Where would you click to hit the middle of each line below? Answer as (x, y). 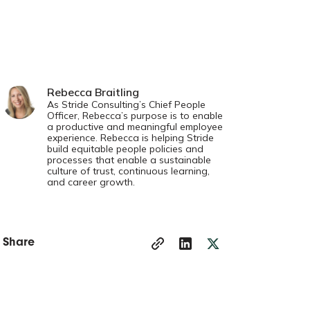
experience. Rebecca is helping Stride (131, 138)
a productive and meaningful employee (135, 127)
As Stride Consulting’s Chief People (127, 105)
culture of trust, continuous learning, (129, 171)
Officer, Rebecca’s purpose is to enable (135, 116)
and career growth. (91, 182)
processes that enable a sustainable (129, 160)
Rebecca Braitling (93, 92)
